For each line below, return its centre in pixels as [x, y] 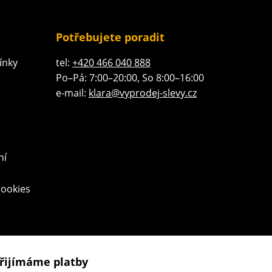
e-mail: [72, 93]
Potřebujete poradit [110, 37]
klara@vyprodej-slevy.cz [143, 93]
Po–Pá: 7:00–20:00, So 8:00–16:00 [130, 77]
